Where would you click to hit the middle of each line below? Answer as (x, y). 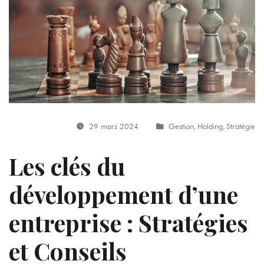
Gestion (181, 126)
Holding (210, 126)
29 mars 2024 (114, 126)
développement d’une (123, 194)
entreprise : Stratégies (128, 223)
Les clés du (67, 166)
